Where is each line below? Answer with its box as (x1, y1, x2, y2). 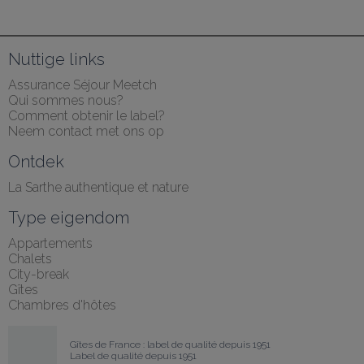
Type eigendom (8, 208, 129, 227)
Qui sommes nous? (8, 93, 123, 108)
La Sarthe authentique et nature (8, 180, 188, 195)
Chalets (8, 251, 52, 266)
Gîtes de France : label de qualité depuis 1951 (70, 339, 271, 350)
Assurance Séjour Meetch (8, 77, 157, 93)
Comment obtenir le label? (8, 108, 165, 123)
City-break (8, 266, 69, 282)
